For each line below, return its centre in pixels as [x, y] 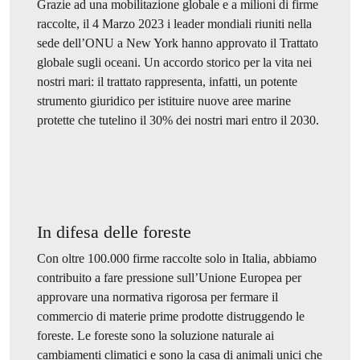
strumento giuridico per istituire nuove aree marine [164, 100]
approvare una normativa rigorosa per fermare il [157, 297]
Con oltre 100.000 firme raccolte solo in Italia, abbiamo [176, 258]
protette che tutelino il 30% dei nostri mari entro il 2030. [178, 120]
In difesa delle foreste [114, 231]
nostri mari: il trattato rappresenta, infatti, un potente [167, 81]
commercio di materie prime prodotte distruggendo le [170, 316]
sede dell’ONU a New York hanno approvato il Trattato [177, 43]
